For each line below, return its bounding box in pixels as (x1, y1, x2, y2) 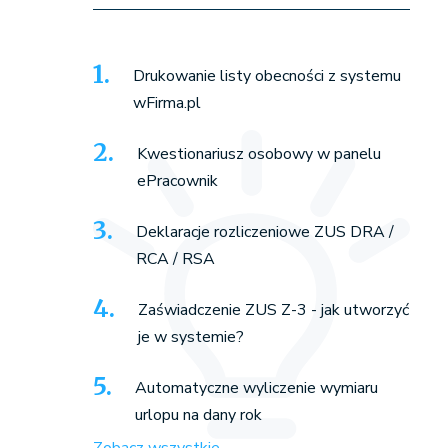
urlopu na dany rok (134, 404, 262, 426)
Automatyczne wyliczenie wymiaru (134, 377, 378, 399)
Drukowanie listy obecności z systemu (132, 65, 401, 87)
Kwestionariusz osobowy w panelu (136, 143, 381, 165)
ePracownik (136, 170, 218, 192)
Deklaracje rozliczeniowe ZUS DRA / (135, 221, 394, 243)
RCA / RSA (135, 248, 215, 270)
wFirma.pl (132, 92, 201, 114)
